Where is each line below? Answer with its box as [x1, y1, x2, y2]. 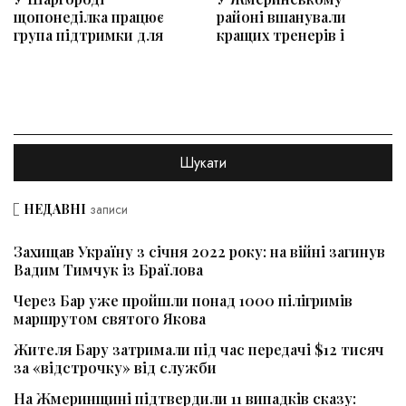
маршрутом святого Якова [14, 309, 206, 329]
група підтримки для [14, 25, 163, 45]
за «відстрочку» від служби [14, 358, 217, 378]
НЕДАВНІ [24, 200, 86, 218]
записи [86, 200, 128, 219]
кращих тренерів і [217, 25, 344, 45]
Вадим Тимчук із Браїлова [14, 260, 203, 280]
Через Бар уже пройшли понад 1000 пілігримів [14, 291, 353, 311]
